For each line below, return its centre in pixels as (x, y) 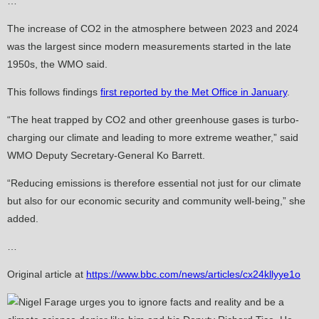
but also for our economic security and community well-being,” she (156, 200)
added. (23, 218)
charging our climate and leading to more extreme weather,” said (153, 137)
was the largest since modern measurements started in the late (149, 46)
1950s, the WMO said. (57, 64)
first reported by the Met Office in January (194, 91)
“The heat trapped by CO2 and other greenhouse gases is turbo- (153, 119)
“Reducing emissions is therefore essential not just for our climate (154, 183)
